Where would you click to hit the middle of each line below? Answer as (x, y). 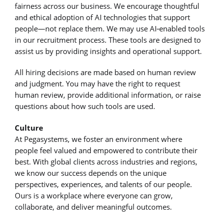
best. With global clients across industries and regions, (106, 161)
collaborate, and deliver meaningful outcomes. (93, 206)
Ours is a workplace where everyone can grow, (94, 195)
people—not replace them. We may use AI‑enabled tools (110, 29)
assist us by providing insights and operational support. (108, 51)
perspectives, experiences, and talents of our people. (103, 184)
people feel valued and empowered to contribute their (106, 150)
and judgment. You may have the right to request (97, 84)
